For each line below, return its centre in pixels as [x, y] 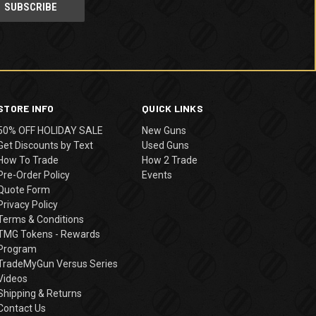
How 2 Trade [170, 160]
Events [157, 175]
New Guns [164, 130]
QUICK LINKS [172, 108]
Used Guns [166, 145]
